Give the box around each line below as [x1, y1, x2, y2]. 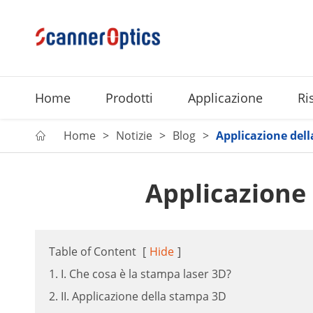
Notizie [116, 128, 152, 143]
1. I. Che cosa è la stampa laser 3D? [49, 266, 231, 282]
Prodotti [105, 89, 153, 106]
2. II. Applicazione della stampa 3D [49, 289, 226, 304]
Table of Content [49, 244, 136, 259]
